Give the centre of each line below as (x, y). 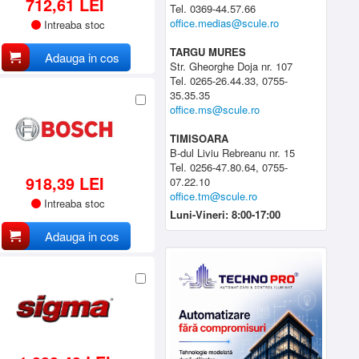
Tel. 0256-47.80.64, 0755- (229, 167)
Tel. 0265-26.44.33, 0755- (229, 81)
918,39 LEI (65, 183)
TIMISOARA (200, 139)
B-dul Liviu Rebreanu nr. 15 (233, 153)
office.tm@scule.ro (214, 196)
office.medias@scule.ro (225, 23)
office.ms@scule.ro (215, 110)
